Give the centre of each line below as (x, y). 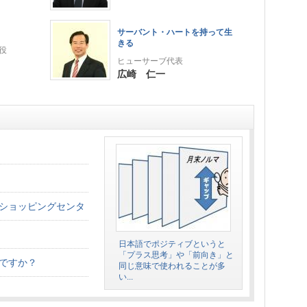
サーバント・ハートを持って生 (175, 32)
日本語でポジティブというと (172, 244)
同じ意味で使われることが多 (172, 266)
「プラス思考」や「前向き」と (176, 255)
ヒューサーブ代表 (150, 61)
